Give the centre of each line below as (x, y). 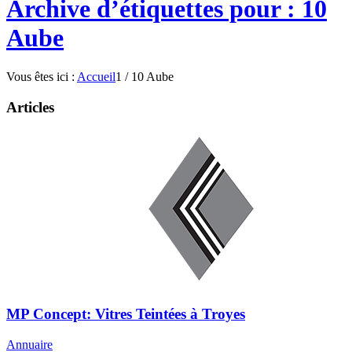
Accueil (96, 76)
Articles (30, 107)
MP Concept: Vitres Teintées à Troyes (126, 314)
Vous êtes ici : (40, 76)
